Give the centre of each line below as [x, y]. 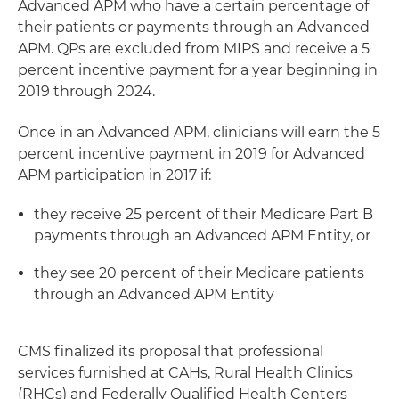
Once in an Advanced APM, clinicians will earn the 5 [199, 132]
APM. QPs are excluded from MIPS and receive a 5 [194, 49]
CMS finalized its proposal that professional [171, 351]
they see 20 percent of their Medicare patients [199, 273]
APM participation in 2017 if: [114, 175]
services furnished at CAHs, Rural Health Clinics [185, 373]
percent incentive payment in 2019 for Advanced [191, 154]
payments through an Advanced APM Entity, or [202, 236]
